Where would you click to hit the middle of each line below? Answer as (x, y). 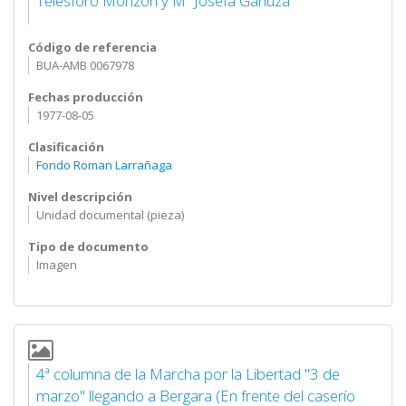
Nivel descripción (80, 197)
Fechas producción (86, 97)
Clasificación (66, 147)
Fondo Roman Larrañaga (104, 165)
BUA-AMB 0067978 (85, 65)
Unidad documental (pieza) (110, 215)
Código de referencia (92, 47)
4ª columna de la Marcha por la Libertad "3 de (188, 374)
